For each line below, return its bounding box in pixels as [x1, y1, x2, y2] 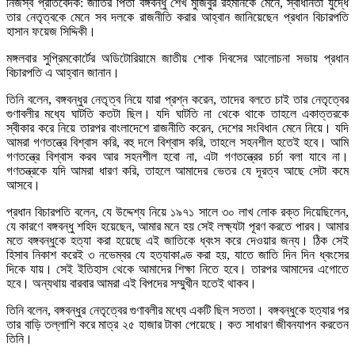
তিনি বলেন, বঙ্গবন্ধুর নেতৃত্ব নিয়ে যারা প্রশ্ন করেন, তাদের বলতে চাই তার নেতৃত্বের [6, 93, 349, 107]
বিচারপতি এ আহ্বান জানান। [6, 66, 120, 80]
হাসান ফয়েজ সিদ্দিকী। [6, 25, 96, 39]
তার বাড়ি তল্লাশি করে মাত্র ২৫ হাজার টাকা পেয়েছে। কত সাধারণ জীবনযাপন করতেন [6, 318, 349, 332]
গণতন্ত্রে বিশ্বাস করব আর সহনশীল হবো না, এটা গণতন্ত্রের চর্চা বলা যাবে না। [6, 150, 349, 164]
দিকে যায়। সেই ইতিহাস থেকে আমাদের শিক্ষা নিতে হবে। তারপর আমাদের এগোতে [6, 262, 349, 277]
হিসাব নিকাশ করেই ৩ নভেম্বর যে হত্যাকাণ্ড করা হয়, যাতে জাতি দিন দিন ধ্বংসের [6, 248, 349, 262]
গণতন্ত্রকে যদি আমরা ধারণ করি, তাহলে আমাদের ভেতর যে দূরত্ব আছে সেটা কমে [6, 164, 349, 178]
